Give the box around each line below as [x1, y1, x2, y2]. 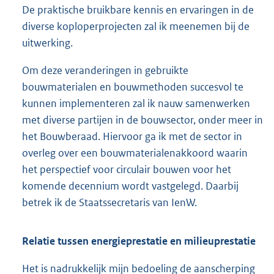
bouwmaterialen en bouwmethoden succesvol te [22, 80, 243, 94]
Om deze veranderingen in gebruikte [22, 64, 188, 78]
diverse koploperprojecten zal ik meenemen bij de [22, 20, 250, 34]
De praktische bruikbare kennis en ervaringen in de [22, 3, 254, 17]
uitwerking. [22, 36, 73, 50]
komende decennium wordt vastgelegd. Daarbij [22, 179, 239, 193]
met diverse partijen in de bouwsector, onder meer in [22, 113, 263, 127]
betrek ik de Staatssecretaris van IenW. [22, 196, 197, 210]
